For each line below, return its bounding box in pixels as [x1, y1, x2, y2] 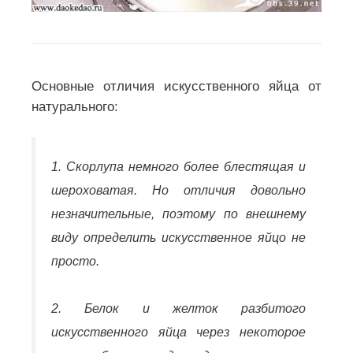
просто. [51, 254, 99, 268]
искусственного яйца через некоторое [51, 325, 306, 340]
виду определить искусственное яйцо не [51, 230, 306, 244]
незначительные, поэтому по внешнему [51, 206, 306, 221]
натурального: [32, 99, 118, 115]
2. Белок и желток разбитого [51, 302, 306, 316]
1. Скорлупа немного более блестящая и [51, 159, 306, 173]
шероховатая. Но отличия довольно [51, 183, 306, 197]
